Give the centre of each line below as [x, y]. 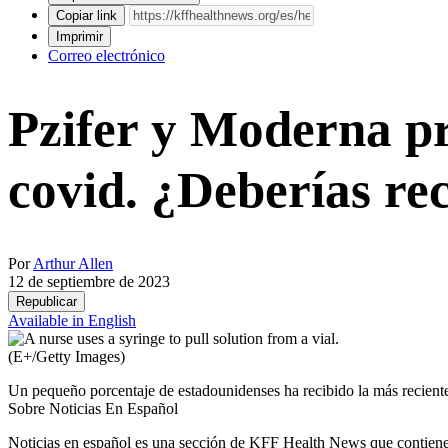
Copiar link [86, 16]
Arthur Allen [73, 264]
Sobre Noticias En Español [93, 409]
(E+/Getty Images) [66, 357]
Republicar [46, 302]
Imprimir [79, 37]
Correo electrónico [106, 56]
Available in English [72, 321]
